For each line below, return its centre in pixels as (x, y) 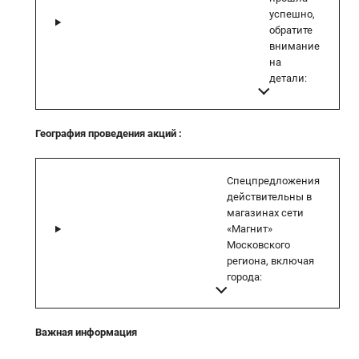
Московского (258, 244)
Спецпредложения (273, 180)
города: (244, 276)
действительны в (269, 196)
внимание (294, 46)
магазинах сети (265, 212)
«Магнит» (250, 228)
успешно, (292, 14)
